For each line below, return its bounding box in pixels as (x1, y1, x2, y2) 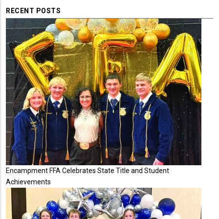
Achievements (6, 178, 51, 186)
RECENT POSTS (6, 7, 61, 15)
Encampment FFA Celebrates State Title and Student (6, 167, 169, 175)
